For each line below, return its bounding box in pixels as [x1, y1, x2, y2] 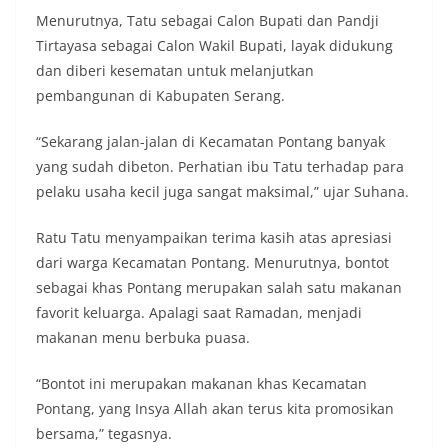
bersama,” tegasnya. [36, 424, 172, 443]
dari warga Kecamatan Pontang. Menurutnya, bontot [36, 253, 389, 272]
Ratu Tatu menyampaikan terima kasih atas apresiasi [36, 228, 392, 247]
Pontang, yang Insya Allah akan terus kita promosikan [36, 399, 394, 418]
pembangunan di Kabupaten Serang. [36, 86, 285, 105]
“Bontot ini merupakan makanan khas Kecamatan [36, 374, 367, 393]
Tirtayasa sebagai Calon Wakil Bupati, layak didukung [36, 36, 393, 55]
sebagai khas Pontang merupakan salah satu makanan [36, 278, 402, 297]
